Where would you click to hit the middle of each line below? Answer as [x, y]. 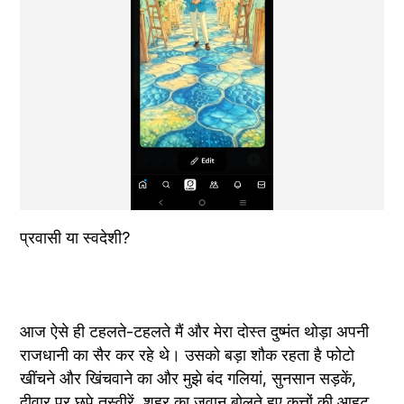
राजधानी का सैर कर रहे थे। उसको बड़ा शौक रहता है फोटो [188, 355]
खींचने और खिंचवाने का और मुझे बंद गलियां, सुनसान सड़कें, [188, 379]
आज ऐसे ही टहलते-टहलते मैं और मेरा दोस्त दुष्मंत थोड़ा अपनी [195, 332]
